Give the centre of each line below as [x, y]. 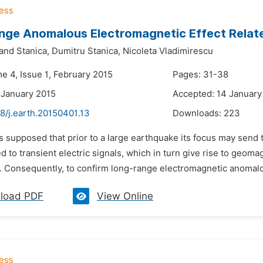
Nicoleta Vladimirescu [168, 51]
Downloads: [198, 113]
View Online [125, 196]
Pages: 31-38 [200, 75]
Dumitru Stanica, [86, 51]
